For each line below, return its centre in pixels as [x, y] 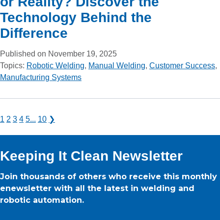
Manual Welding [117, 65]
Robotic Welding [55, 65]
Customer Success [182, 65]
